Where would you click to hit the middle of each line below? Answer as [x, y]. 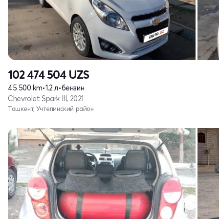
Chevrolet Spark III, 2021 [46, 98]
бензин [73, 88]
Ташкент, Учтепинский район [51, 108]
